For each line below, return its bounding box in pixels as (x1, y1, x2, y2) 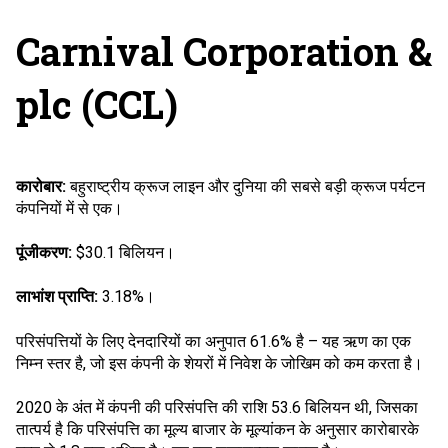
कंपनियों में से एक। (16, 198, 123, 218)
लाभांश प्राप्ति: (16, 287, 98, 307)
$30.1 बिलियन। (72, 242, 175, 262)
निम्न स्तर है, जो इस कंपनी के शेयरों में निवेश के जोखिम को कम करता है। (16, 353, 423, 373)
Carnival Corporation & (16, 26, 432, 77)
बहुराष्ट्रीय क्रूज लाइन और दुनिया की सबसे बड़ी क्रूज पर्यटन (66, 176, 425, 196)
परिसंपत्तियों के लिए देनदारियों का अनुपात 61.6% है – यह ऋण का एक (16, 331, 411, 351)
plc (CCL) (16, 79, 178, 130)
